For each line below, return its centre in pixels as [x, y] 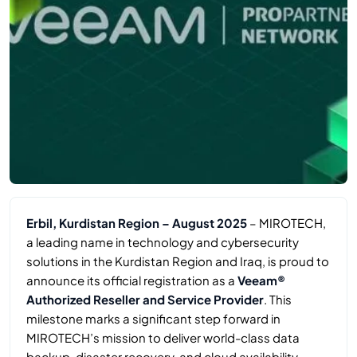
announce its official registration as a [132, 280]
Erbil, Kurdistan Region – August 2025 [137, 223]
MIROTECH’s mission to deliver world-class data [163, 338]
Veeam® [261, 280]
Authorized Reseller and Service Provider [145, 300]
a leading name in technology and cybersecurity [163, 242]
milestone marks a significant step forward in [153, 319]
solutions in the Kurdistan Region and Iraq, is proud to [178, 261]
